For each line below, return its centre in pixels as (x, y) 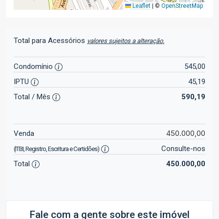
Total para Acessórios (50, 41)
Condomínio (34, 66)
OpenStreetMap (182, 6)
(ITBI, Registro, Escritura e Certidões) (56, 149)
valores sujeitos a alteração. (126, 41)
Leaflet (141, 6)
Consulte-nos (183, 149)
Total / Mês (33, 97)
